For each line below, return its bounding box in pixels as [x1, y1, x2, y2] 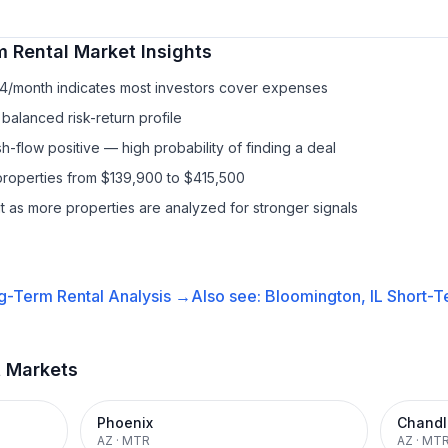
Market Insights [69, 41, 212, 62]
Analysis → [103, 286, 191, 306]
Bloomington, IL [264, 286, 383, 306]
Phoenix [97, 414, 153, 431]
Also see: [190, 286, 265, 306]
